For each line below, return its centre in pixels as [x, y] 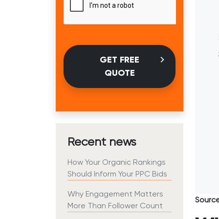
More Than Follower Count [115, 206]
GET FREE [120, 60]
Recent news [102, 142]
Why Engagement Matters [115, 194]
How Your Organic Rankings [117, 162]
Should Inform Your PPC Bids [117, 174]
